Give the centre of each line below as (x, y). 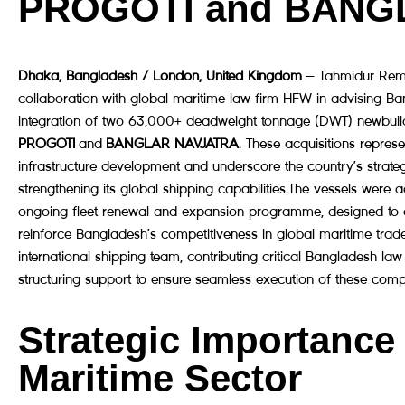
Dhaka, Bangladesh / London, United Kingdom (160, 75)
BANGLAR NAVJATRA (172, 143)
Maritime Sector (160, 378)
